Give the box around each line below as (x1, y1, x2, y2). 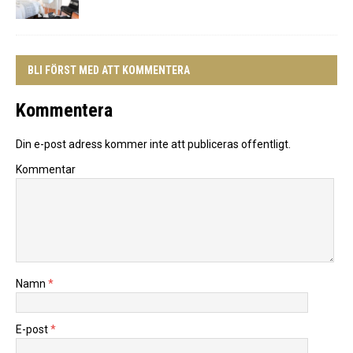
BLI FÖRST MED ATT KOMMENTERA (28, 63, 190, 76)
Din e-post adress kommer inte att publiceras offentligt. (16, 137, 291, 150)
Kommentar (16, 162, 76, 176)
